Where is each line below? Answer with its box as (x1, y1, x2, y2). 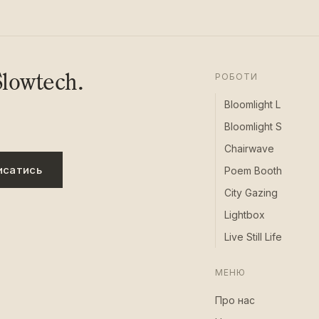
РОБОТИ (214, 70, 258, 82)
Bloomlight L (224, 98, 281, 110)
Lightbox (224, 208, 265, 221)
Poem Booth (224, 164, 282, 177)
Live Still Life (224, 230, 282, 243)
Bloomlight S (224, 120, 282, 132)
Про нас (214, 293, 255, 306)
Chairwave (224, 142, 274, 155)
